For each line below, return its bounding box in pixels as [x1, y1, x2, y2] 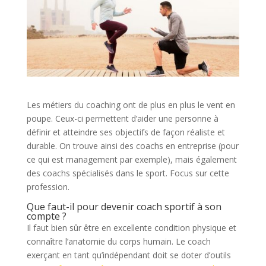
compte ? [26, 209, 66, 223]
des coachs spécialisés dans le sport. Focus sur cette [26, 167, 229, 179]
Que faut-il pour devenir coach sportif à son [26, 199, 221, 213]
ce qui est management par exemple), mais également [26, 153, 237, 165]
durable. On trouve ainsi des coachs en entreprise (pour [26, 140, 239, 151]
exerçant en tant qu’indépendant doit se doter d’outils [26, 249, 231, 261]
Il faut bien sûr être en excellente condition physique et [26, 221, 236, 233]
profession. [26, 180, 69, 192]
